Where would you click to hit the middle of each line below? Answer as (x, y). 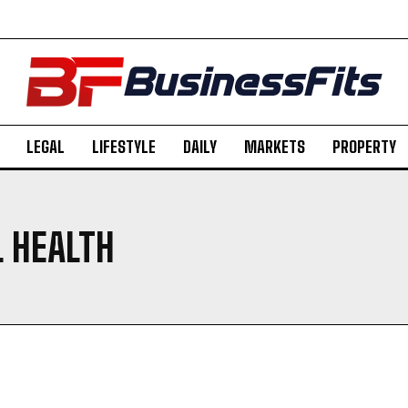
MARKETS (274, 147)
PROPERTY (364, 147)
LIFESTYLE (123, 147)
